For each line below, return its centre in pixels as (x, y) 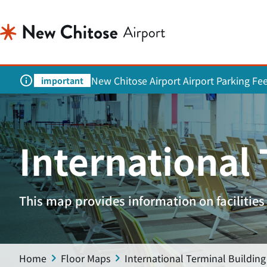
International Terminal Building (195, 258)
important (62, 80)
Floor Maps (86, 258)
